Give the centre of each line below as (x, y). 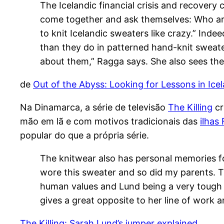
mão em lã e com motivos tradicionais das (110, 121)
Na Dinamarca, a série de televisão (94, 107)
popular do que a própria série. (84, 135)
